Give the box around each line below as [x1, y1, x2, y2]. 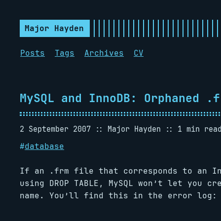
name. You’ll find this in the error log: [20, 190, 217, 201]
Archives [84, 48, 124, 58]
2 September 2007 [20, 124, 91, 134]
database [25, 141, 64, 151]
